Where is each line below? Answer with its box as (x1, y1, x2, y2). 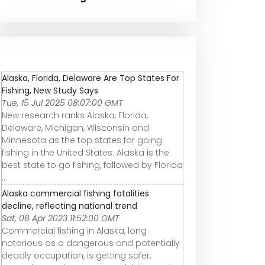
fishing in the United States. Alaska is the (2, 146, 169, 159)
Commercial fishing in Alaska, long (2, 224, 147, 237)
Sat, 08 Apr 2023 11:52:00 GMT (2, 212, 119, 224)
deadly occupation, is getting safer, (2, 249, 151, 261)
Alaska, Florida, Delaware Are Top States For (2, 72, 179, 84)
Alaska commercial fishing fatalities (2, 187, 149, 199)
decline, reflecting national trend (2, 199, 137, 212)
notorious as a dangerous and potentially (2, 237, 180, 249)
